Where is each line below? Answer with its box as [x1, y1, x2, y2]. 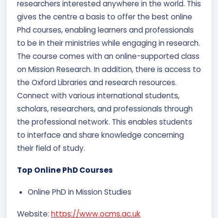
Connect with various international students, [17, 91, 180, 101]
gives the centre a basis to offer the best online [17, 12, 192, 22]
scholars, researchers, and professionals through [17, 104, 193, 114]
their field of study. [17, 143, 87, 153]
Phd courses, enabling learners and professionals [17, 25, 194, 35]
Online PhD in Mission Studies [28, 187, 131, 197]
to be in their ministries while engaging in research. [17, 38, 200, 48]
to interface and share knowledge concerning [17, 130, 184, 140]
